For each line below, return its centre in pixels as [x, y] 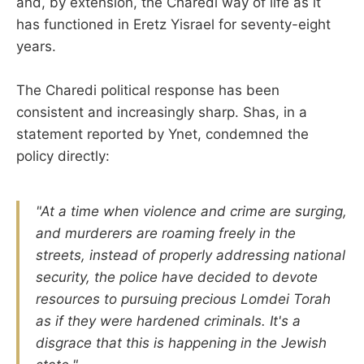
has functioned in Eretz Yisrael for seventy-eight [173, 24]
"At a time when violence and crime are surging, [191, 211]
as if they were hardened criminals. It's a [168, 321]
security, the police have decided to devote [177, 277]
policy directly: [63, 156]
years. [36, 46]
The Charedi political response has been [148, 91]
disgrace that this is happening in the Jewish [181, 342]
